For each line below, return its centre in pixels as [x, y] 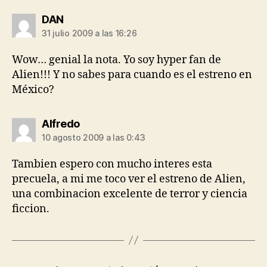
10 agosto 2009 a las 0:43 [94, 137]
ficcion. [31, 209]
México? [33, 89]
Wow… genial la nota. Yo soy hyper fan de [117, 60]
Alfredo [61, 123]
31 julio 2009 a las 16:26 [89, 33]
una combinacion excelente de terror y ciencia [130, 194]
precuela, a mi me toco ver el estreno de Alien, [129, 179]
